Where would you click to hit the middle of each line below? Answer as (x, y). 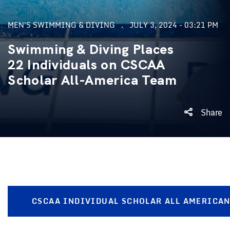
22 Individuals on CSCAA (87, 65)
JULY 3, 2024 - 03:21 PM (174, 25)
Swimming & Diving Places (91, 49)
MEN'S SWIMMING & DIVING (61, 25)
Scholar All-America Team (92, 80)
